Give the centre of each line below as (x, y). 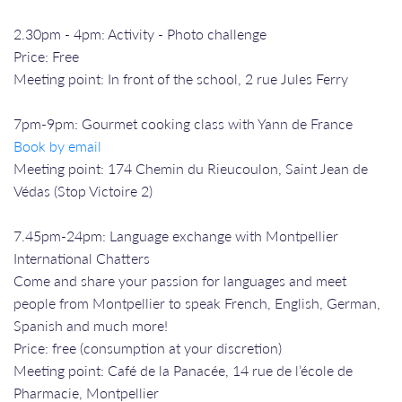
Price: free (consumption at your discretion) (148, 347)
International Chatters (82, 258)
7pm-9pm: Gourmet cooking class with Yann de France (183, 123)
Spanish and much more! (91, 325)
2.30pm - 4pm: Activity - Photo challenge (140, 33)
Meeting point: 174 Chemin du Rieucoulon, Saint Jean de (191, 168)
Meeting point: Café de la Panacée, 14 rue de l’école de (183, 370)
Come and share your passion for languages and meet (180, 280)
